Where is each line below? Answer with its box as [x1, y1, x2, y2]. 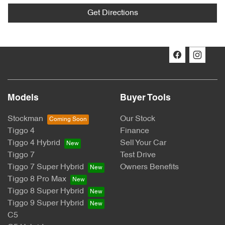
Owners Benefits [120, 163, 179, 171]
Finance [120, 127, 149, 135]
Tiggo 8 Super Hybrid [8, 187, 84, 195]
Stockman [8, 115, 43, 123]
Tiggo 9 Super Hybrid [8, 199, 84, 207]
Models [8, 94, 39, 102]
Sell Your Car [120, 139, 166, 147]
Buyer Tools [120, 94, 171, 102]
